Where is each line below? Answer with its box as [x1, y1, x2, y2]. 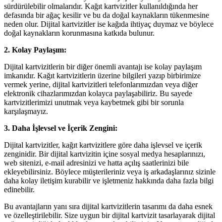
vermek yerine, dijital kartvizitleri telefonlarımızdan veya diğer [4, 80, 198, 89]
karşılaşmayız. [4, 107, 48, 115]
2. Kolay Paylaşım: [4, 45, 66, 54]
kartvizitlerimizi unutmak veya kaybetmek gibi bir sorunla [4, 98, 184, 107]
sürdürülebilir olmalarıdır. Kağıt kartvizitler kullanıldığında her [4, 1, 198, 10]
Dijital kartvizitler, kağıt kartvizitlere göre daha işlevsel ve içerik [4, 140, 202, 149]
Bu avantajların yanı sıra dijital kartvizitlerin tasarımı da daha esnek [4, 202, 213, 211]
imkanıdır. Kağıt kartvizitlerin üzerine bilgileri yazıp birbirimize [4, 71, 201, 80]
